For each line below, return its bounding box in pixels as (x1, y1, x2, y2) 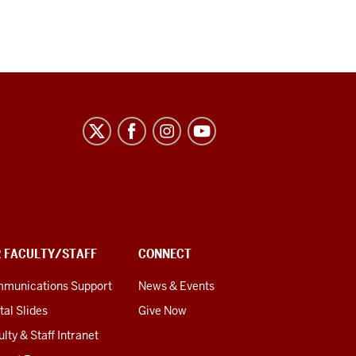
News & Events (138, 279, 215, 294)
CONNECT (138, 246, 192, 263)
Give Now (138, 304, 187, 319)
